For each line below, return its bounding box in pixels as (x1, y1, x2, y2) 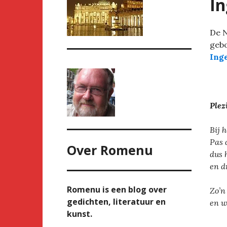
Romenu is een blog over (67, 184, 167, 196)
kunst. (67, 208, 92, 220)
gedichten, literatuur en (67, 196, 166, 208)
